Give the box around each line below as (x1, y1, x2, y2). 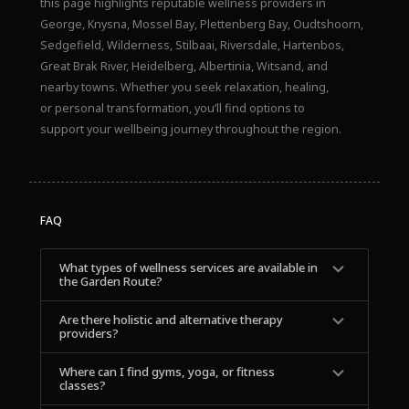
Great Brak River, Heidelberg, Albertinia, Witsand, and (39, 58, 328, 75)
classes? (58, 377, 106, 394)
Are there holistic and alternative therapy (58, 311, 283, 329)
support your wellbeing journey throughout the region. (39, 121, 341, 138)
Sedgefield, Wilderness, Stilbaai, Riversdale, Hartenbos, (39, 37, 344, 54)
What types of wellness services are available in (58, 259, 318, 277)
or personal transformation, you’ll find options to (39, 100, 305, 117)
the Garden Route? (58, 273, 163, 290)
